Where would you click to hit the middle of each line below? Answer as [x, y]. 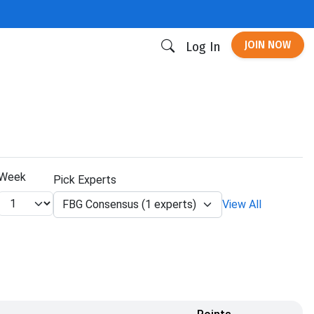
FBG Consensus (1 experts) [129, 204]
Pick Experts [85, 180]
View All [242, 204]
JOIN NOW [268, 45]
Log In [203, 47]
